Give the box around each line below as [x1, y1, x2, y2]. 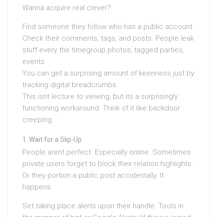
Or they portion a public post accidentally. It [22, 171, 164, 180]
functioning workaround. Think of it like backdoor [22, 104, 180, 113]
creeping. [22, 115, 54, 124]
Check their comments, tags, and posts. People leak [22, 34, 194, 43]
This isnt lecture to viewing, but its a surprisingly [22, 92, 178, 101]
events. [22, 57, 46, 66]
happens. [22, 183, 53, 192]
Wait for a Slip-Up [29, 136, 82, 144]
